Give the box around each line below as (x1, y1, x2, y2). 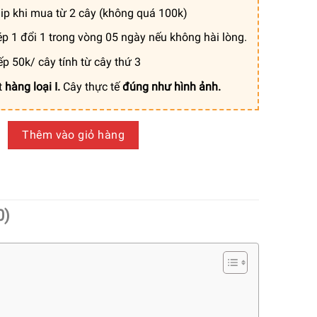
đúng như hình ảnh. (122, 79, 221, 93)
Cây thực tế (62, 79, 122, 93)
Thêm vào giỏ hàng (22, 128, 125, 142)
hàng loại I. (4, 79, 63, 93)
